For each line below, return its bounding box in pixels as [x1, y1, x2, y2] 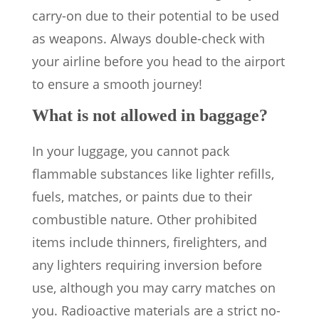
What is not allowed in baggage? [32, 105, 268, 125]
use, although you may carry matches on [32, 278, 276, 296]
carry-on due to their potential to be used [32, 6, 279, 24]
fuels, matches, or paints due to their [32, 187, 252, 205]
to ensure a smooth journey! [32, 75, 202, 93]
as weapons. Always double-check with [32, 29, 265, 47]
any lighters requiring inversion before [32, 256, 262, 273]
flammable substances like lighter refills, [32, 164, 274, 182]
